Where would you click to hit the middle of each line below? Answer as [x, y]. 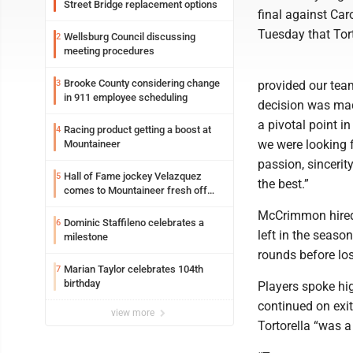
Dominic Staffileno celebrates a [134, 223]
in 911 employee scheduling [126, 97]
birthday [82, 283]
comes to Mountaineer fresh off [136, 190]
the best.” [283, 184]
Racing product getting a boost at [137, 130]
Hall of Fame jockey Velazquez [133, 176]
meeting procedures [109, 51]
